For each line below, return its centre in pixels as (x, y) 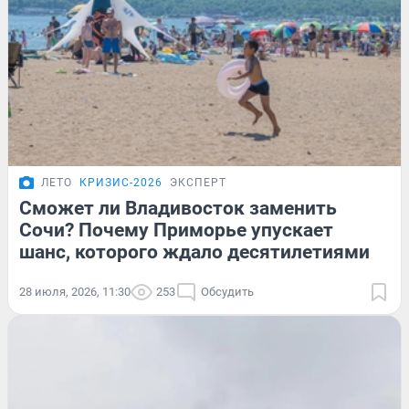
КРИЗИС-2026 (121, 182)
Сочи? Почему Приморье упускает (176, 230)
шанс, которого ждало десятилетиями (194, 252)
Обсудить (227, 291)
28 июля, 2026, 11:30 (75, 291)
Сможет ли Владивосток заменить (178, 208)
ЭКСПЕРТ (198, 182)
